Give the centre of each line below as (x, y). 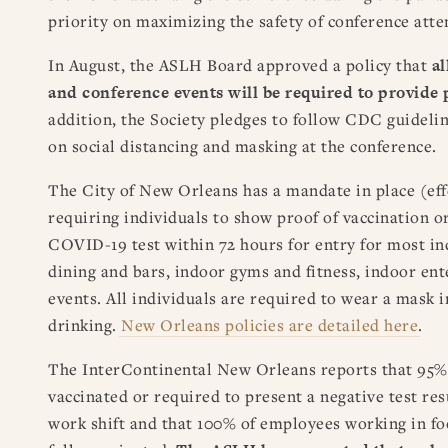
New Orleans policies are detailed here (269, 324)
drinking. (84, 324)
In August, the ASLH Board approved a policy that (240, 64)
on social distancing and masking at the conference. (242, 145)
